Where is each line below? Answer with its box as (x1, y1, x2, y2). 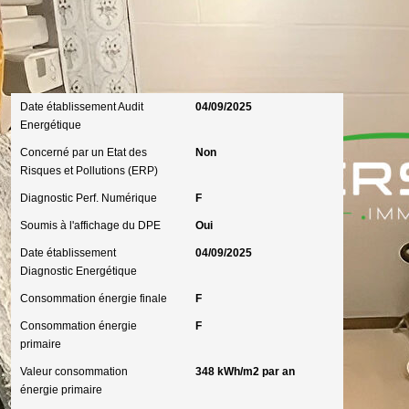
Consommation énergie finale (20, 292, 168, 305)
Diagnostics (20, 61, 97, 77)
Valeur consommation (20, 365, 129, 378)
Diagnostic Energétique (20, 265, 138, 278)
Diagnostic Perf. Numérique (20, 192, 158, 204)
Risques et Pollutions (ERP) (20, 164, 159, 177)
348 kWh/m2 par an (194, 365, 295, 378)
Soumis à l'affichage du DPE (20, 219, 162, 232)
